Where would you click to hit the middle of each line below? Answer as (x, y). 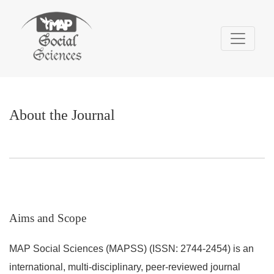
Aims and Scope (48, 218)
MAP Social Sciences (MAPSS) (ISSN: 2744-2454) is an (131, 249)
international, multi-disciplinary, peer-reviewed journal (125, 267)
